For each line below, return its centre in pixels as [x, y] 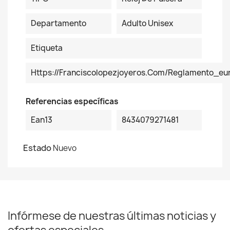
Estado [37, 148]
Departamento [59, 23]
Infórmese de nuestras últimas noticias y [112, 216]
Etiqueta [47, 48]
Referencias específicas [72, 101]
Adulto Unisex [147, 23]
